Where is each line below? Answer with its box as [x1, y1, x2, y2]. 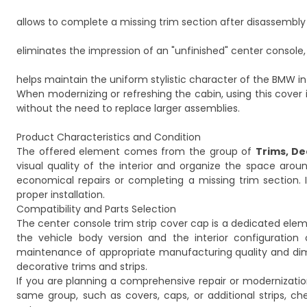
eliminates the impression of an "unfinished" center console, [16, 44, 306, 58]
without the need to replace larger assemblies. [16, 101, 240, 115]
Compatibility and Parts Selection [16, 202, 176, 216]
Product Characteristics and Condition [16, 130, 201, 144]
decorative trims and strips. [16, 260, 147, 273]
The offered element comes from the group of [16, 145, 256, 158]
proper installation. [16, 188, 105, 201]
